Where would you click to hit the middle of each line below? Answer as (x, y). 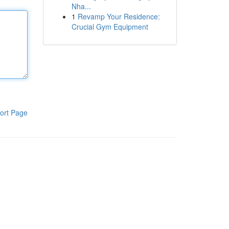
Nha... (81, 6)
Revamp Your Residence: (119, 16)
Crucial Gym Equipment (110, 27)
